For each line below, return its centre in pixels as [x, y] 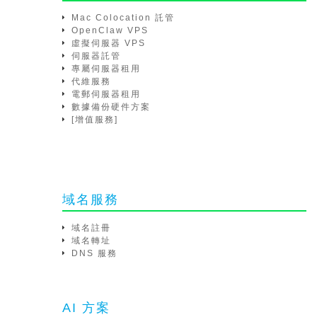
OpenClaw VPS [110, 30]
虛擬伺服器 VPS [109, 43]
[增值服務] [95, 120]
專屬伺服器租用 [106, 69]
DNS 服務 [94, 253]
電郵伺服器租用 [106, 94]
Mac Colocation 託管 [123, 18]
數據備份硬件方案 [111, 107]
